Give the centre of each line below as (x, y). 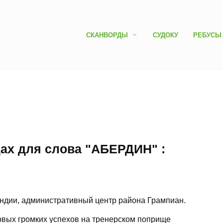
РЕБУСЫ (207, 35)
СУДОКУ (165, 35)
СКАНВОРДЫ (107, 35)
